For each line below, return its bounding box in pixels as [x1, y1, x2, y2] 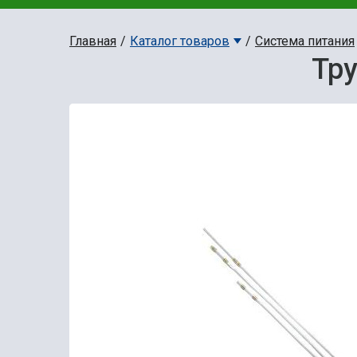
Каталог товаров [130, 33, 229, 49]
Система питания [255, 33, 355, 49]
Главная [69, 33, 116, 49]
